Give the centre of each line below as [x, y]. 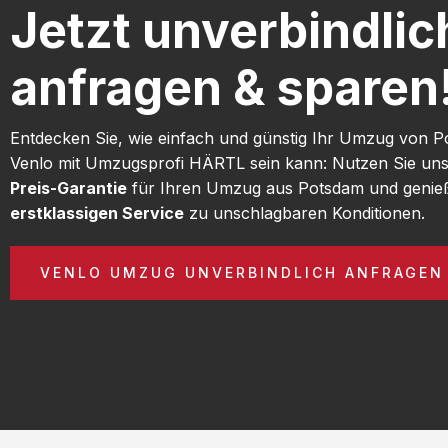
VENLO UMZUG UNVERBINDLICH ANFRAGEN [242, 272]
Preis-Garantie [68, 187]
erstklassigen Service [97, 212]
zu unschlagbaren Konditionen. [304, 212]
